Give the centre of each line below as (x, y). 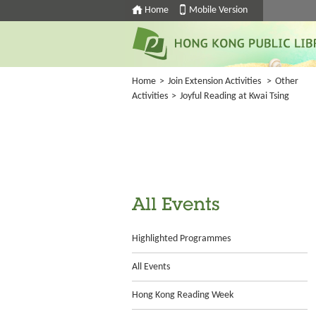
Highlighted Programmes (181, 239)
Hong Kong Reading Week (183, 295)
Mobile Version (218, 10)
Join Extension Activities (214, 81)
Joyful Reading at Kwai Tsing (235, 96)
